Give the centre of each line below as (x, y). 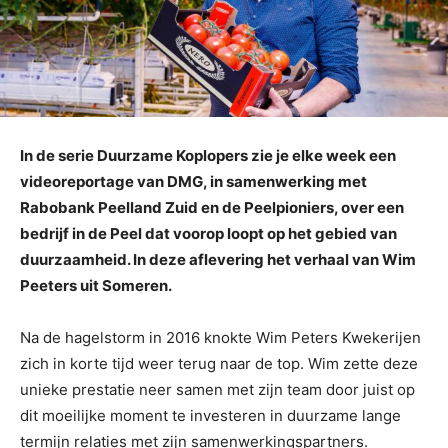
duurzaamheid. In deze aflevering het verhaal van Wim (218, 259)
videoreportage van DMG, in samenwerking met (193, 181)
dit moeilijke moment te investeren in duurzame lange (210, 415)
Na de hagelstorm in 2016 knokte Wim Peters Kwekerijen (220, 337)
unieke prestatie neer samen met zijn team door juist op (217, 389)
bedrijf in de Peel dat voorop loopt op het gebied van (208, 233)
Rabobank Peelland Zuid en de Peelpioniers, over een (212, 207)
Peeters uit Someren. (96, 285)
